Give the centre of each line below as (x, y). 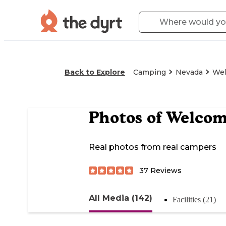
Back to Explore (95, 72)
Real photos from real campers (153, 147)
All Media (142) (121, 198)
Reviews (165, 170)
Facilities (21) (194, 199)
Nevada (189, 72)
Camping (150, 72)
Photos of (127, 118)
